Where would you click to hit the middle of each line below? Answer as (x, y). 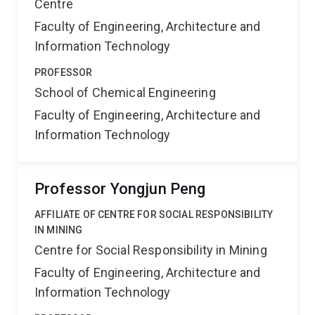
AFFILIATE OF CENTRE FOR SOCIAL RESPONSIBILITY (154, 214)
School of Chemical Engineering (125, 92)
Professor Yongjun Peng (120, 189)
